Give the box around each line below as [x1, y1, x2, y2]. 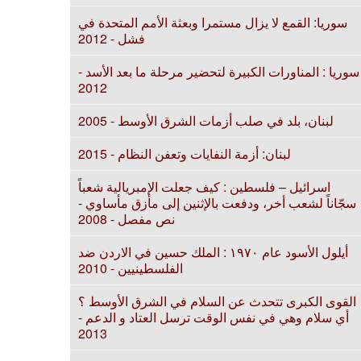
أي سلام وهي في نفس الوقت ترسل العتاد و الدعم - [78, 308, 349, 326]
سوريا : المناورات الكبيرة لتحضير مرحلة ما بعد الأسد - [78, 62, 359, 81]
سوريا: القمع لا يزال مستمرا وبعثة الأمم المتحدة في [78, 13, 347, 31]
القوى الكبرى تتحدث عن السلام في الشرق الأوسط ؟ [78, 292, 356, 310]
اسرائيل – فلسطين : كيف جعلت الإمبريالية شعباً [78, 177, 330, 196]
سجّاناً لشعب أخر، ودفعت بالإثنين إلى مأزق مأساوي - [78, 193, 356, 212]
